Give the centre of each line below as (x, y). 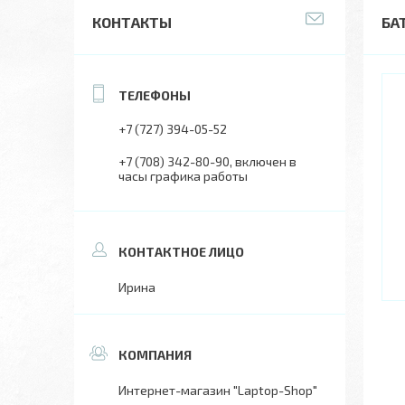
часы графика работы (183, 176)
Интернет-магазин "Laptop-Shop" (218, 390)
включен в (266, 161)
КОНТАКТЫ (132, 22)
